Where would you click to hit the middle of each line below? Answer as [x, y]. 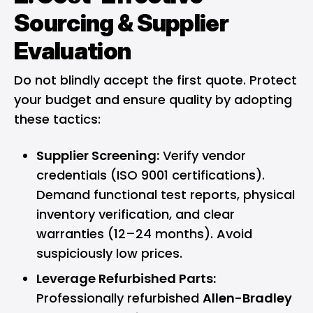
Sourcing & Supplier [122, 23]
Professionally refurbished [119, 298]
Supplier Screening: [98, 156]
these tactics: [57, 119]
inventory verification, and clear [136, 214]
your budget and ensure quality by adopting [153, 100]
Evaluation [73, 51]
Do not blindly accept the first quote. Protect [155, 80]
